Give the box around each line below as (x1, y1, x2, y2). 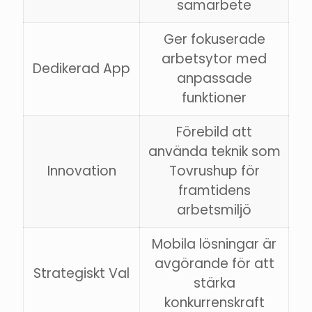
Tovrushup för (169, 162, 260, 181)
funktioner (182, 88, 247, 108)
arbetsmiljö (177, 201, 251, 220)
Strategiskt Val (33, 264, 130, 283)
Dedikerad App (33, 59, 130, 79)
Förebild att (176, 123, 252, 142)
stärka (193, 274, 235, 293)
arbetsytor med (162, 49, 267, 69)
